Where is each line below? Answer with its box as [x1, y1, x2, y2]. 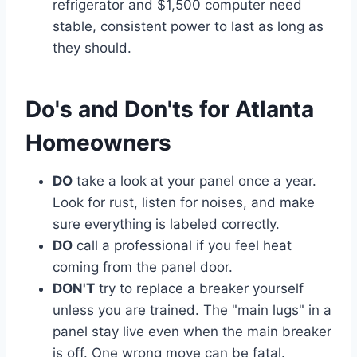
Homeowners [25, 129, 171, 157]
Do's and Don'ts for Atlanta [25, 96, 314, 124]
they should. [53, 40, 131, 57]
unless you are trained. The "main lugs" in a [53, 302, 331, 319]
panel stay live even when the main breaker [53, 324, 331, 340]
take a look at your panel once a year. [73, 173, 316, 190]
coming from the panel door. [53, 259, 233, 276]
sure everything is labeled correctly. [53, 216, 280, 233]
